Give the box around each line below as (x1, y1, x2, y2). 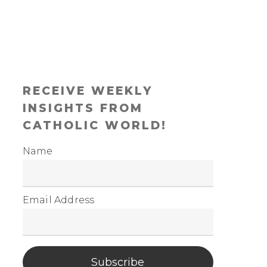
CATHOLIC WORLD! (22, 119, 167, 132)
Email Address (22, 194, 95, 206)
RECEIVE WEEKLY (22, 84, 153, 98)
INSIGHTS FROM (22, 101, 143, 115)
